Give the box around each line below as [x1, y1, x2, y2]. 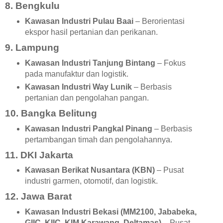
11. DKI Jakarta [5, 149, 73, 160]
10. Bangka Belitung [5, 108, 97, 118]
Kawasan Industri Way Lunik [24, 82, 132, 91]
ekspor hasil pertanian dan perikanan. [24, 28, 158, 37]
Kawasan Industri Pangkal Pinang [24, 124, 152, 133]
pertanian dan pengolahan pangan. [24, 93, 149, 102]
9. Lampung [5, 42, 59, 53]
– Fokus [155, 58, 186, 67]
